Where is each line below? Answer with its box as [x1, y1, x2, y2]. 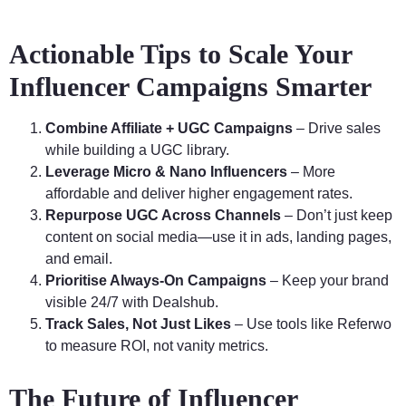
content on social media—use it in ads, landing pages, [45, 229, 391, 246]
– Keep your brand [266, 273, 389, 289]
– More [287, 164, 335, 180]
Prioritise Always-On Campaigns [45, 273, 266, 289]
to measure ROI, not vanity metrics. [45, 338, 268, 354]
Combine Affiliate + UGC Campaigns [45, 121, 293, 137]
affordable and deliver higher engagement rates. [45, 186, 353, 202]
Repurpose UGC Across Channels [45, 208, 281, 224]
